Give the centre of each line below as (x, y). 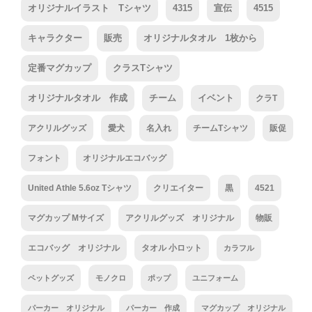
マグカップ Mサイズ (66, 218)
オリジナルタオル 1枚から (200, 38)
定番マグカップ (60, 68)
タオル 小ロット (172, 248)
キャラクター (55, 38)
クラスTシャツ (143, 68)
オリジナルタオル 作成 (78, 98)
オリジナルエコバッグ (125, 158)
